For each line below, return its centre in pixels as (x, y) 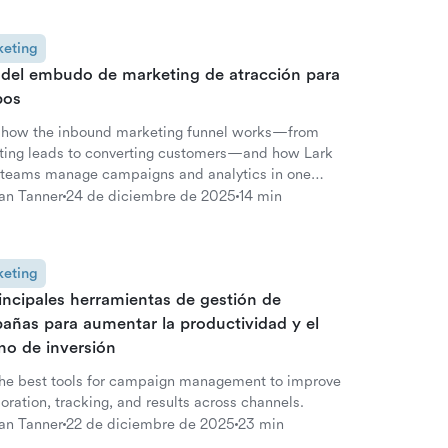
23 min (261, 424)
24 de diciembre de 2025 (151, 196)
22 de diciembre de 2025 (150, 424)
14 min (260, 196)
